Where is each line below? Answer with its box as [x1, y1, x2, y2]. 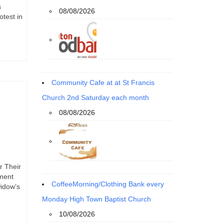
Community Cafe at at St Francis [51, 78, 154, 86]
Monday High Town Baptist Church [41, 194, 151, 203]
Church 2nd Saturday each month [41, 93, 149, 101]
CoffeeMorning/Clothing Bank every [51, 179, 164, 188]
